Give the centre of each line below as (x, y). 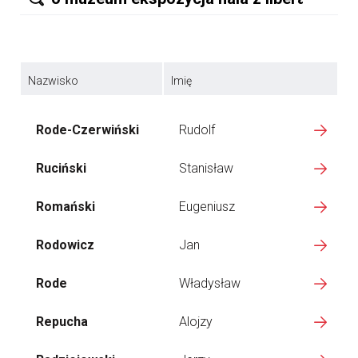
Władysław (210, 283)
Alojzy (196, 322)
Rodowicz (65, 245)
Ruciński (61, 168)
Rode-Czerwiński (88, 130)
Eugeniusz (207, 207)
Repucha (62, 322)
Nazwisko (53, 81)
